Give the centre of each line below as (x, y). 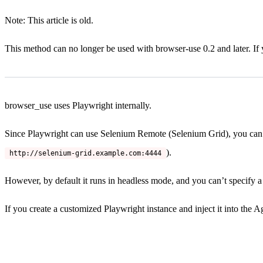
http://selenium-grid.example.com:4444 (85, 153)
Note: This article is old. (49, 20)
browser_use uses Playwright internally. (78, 105)
